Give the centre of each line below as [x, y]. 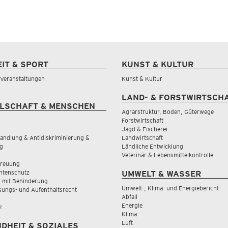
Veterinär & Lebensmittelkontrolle [167, 155]
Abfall [130, 197]
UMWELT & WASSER [161, 174]
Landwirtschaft [142, 138]
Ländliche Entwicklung [152, 146]
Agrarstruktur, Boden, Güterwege [168, 112]
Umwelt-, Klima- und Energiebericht [170, 188]
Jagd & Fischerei [145, 129]
